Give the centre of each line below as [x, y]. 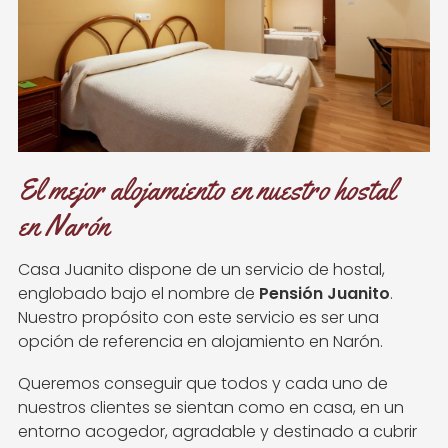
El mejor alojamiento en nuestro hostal [206, 189]
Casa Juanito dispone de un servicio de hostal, [201, 270]
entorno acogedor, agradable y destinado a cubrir [217, 432]
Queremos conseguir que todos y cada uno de [203, 384]
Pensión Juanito [324, 294]
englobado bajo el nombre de [138, 294]
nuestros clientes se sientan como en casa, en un [211, 408]
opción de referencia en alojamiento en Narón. [200, 342]
